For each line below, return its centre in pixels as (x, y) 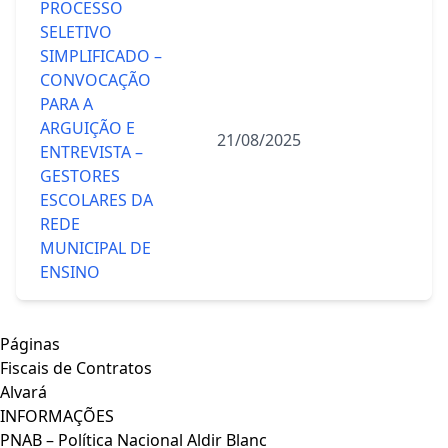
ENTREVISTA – (91, 152)
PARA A (66, 104)
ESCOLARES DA (96, 200)
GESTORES (80, 176)
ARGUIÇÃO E (87, 128)
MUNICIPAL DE (95, 248)
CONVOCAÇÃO (95, 80)
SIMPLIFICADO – (101, 56)
